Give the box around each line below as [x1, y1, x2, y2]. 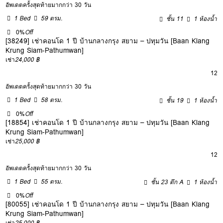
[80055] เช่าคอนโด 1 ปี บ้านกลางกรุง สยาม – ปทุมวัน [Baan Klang [5, 198, 210, 210]
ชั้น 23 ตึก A [151, 177, 184, 187]
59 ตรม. [41, 13, 63, 23]
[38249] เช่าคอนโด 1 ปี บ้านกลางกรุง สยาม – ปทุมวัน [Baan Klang [5, 35, 210, 46]
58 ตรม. [41, 95, 63, 105]
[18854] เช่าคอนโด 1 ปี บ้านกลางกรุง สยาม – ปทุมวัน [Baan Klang [5, 116, 210, 128]
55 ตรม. [41, 176, 63, 186]
